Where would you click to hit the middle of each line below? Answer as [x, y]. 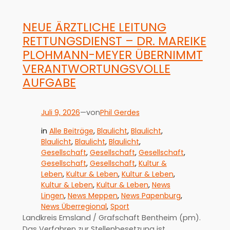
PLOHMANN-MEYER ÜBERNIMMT [112, 55]
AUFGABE [49, 82]
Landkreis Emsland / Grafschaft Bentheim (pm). [111, 217]
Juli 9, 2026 [60, 112]
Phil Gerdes [120, 112]
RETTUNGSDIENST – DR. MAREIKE [114, 41]
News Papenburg [151, 195]
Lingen [52, 195]
